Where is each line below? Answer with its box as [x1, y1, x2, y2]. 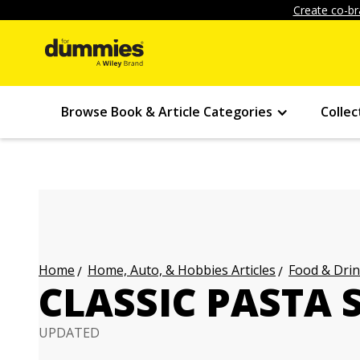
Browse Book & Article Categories [61, 103, 272, 121]
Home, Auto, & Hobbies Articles [88, 261, 276, 279]
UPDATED [39, 324, 100, 342]
